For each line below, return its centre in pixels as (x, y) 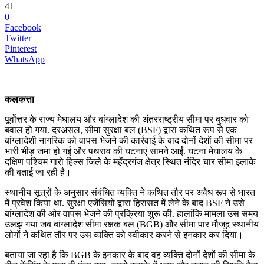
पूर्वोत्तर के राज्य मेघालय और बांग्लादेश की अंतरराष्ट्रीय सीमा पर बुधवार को (127, 119)
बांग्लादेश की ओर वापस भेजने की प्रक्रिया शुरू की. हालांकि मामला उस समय (131, 213)
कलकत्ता (19, 99)
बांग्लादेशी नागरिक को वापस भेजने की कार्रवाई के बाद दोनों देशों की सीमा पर (129, 140)
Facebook (23, 27)
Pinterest (21, 48)
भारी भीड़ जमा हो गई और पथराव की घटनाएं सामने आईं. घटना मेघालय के (123, 151)
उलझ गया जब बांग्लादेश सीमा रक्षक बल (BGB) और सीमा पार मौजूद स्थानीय (132, 224)
